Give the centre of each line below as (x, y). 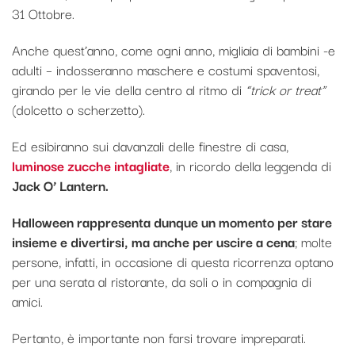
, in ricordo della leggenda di (250, 165)
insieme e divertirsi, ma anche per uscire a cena (153, 241)
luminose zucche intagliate (91, 165)
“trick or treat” (286, 89)
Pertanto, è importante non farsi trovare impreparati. (159, 337)
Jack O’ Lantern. (60, 185)
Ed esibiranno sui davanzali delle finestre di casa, (150, 145)
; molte (313, 241)
